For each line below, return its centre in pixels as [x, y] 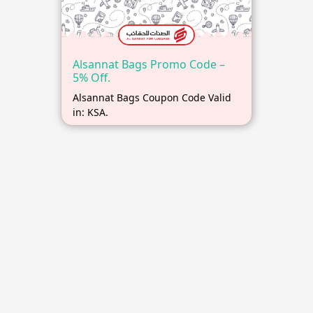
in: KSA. [90, 112]
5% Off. [91, 77]
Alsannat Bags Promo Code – [148, 64]
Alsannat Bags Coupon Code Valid [152, 97]
